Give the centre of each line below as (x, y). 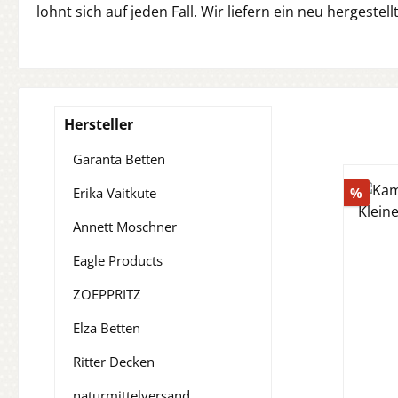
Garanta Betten (119, 159)
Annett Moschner (125, 227)
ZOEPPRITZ (107, 295)
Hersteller (99, 125)
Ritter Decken (114, 362)
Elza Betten (107, 328)
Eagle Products (118, 261)
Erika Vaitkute (115, 193)
